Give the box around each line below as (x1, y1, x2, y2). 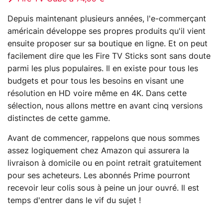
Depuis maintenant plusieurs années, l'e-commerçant (7, 14, 206, 23)
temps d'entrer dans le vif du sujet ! (7, 196, 141, 205)
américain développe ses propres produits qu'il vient (7, 27, 206, 35)
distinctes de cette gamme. (7, 114, 110, 122)
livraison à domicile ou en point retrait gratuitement (7, 159, 202, 167)
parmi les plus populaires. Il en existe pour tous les (7, 64, 198, 73)
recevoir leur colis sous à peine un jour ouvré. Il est (7, 184, 199, 192)
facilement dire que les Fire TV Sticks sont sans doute (7, 52, 211, 60)
